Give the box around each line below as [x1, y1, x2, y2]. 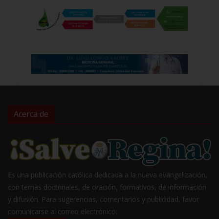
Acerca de [14, 108, 48, 119]
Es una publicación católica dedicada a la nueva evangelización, [8, 170, 207, 180]
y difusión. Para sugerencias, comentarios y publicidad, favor [8, 195, 199, 204]
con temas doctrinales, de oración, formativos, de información [8, 182, 206, 192]
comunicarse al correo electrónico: [8, 207, 117, 217]
